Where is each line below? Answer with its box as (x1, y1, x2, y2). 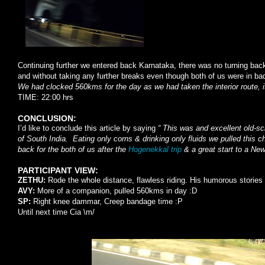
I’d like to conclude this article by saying (18, 124, 158, 132)
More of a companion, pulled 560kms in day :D (37, 186, 197, 195)
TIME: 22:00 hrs (18, 93, 73, 102)
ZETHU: (18, 176, 48, 185)
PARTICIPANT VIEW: (18, 166, 98, 175)
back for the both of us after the (18, 145, 128, 154)
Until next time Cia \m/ (18, 208, 95, 216)
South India (27, 134, 66, 143)
